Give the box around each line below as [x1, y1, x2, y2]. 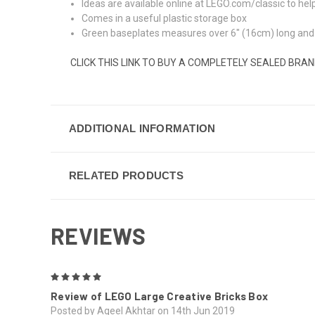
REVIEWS [51, 221, 146, 249]
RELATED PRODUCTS [68, 169, 184, 181]
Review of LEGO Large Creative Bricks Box [51, 289, 268, 302]
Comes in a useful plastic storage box [82, 12, 247, 24]
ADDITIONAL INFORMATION [68, 122, 216, 134]
